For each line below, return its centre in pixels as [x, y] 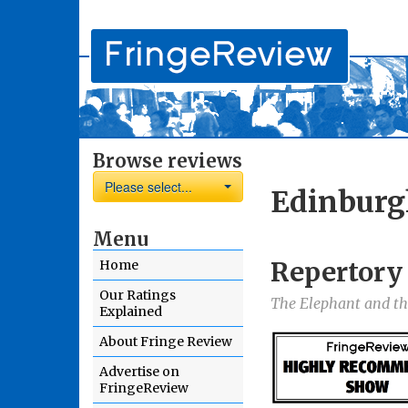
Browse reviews [168, 161]
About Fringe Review [166, 342]
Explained [131, 311]
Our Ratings [138, 295]
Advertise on [139, 372]
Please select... [148, 187]
